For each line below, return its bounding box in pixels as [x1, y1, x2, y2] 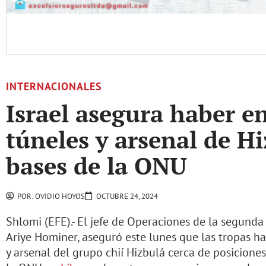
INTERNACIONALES [6, 79, 102, 93]
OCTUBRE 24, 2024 [96, 191, 158, 201]
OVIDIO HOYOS [33, 191, 85, 201]
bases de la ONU [6, 149, 187, 181]
